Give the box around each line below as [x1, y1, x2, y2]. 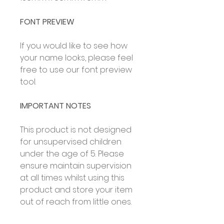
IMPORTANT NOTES [20, 100, 91, 112]
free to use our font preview [20, 64, 132, 76]
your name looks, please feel [20, 52, 133, 64]
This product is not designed [20, 124, 131, 136]
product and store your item [20, 184, 132, 196]
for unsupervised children [20, 136, 121, 148]
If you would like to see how [20, 40, 127, 52]
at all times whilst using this [20, 172, 124, 184]
